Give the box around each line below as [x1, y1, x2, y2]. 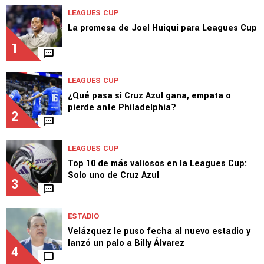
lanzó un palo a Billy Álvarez [68, 236, 184, 249]
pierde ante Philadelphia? [68, 101, 176, 114]
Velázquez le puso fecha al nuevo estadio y [68, 225, 250, 237]
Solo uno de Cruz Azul [68, 169, 159, 181]
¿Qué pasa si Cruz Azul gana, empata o [68, 89, 231, 102]
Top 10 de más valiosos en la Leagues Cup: [68, 157, 247, 170]
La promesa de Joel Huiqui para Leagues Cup [68, 21, 257, 34]
